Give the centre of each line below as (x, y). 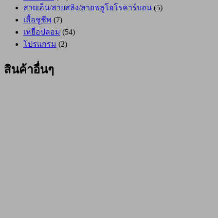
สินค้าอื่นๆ (29, 70)
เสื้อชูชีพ (37, 20)
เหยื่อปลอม (42, 32)
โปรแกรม (40, 44)
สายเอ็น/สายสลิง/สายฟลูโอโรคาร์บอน (88, 8)
